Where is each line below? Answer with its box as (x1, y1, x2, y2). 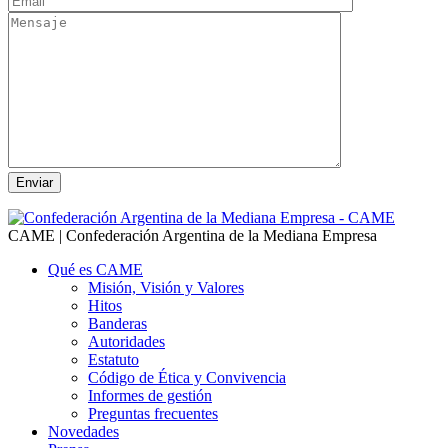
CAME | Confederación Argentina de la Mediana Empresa (8, 226, 377, 244)
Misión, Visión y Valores (88, 278, 244, 296)
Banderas (88, 314, 147, 332)
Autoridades (88, 332, 165, 350)
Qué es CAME (48, 260, 143, 278)
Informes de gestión (88, 386, 212, 404)
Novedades (48, 422, 119, 440)
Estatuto (88, 350, 139, 368)
